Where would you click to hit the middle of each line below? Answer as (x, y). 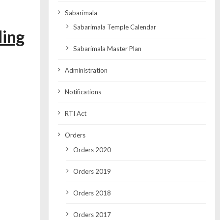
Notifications (83, 92)
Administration (86, 70)
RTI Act (75, 114)
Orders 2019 (92, 171)
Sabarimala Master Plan (107, 49)
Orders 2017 (92, 214)
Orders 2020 (92, 150)
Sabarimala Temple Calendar (114, 27)
